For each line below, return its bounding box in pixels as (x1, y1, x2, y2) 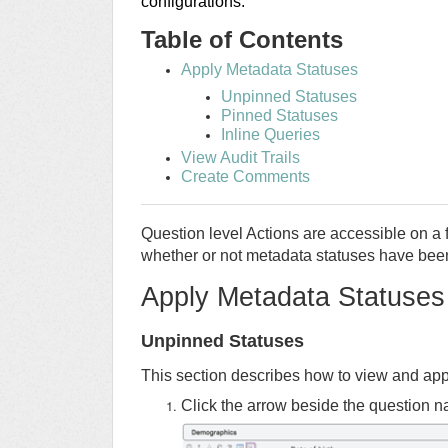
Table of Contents (141, 26, 343, 54)
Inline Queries (221, 126, 320, 144)
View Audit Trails (181, 149, 300, 167)
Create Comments (181, 168, 310, 186)
